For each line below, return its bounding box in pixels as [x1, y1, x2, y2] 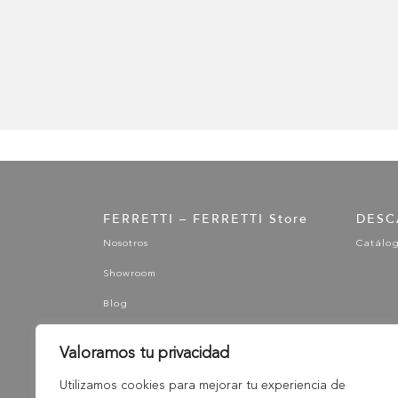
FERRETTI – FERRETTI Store [102, 211, 308, 227]
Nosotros [102, 238, 148, 249]
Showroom [102, 268, 156, 279]
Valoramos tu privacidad [60, 346, 229, 362]
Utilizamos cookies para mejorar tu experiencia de [60, 379, 346, 392]
